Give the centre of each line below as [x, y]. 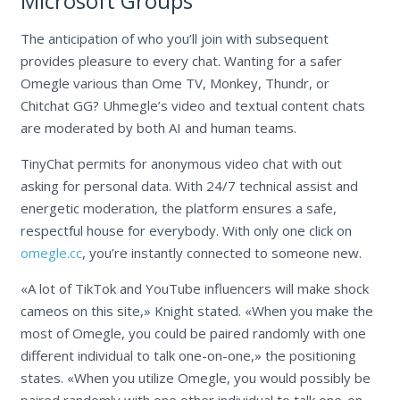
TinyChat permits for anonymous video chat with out [181, 164]
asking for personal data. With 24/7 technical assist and [189, 186]
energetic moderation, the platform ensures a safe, [178, 208]
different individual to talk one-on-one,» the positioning [188, 356]
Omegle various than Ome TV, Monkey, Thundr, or [175, 83]
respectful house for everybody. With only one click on [186, 231]
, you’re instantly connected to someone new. [221, 253]
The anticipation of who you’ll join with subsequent [174, 39]
